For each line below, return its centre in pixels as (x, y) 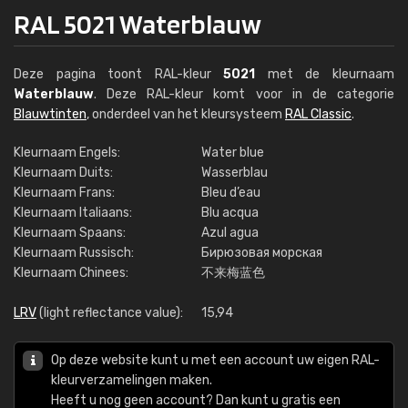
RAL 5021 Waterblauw (138, 24)
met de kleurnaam (325, 74)
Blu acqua (230, 213)
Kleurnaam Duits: (63, 173)
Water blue (233, 153)
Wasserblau (235, 173)
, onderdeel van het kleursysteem (186, 114)
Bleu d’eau (231, 193)
